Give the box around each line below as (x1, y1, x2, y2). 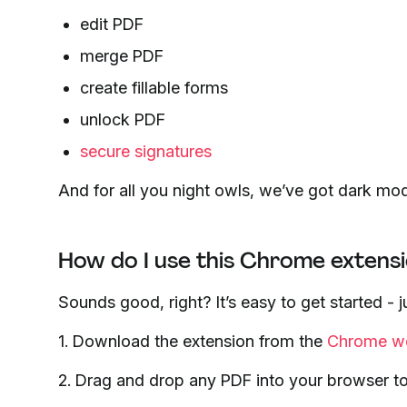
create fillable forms (80, 77, 228, 97)
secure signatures (80, 141, 212, 161)
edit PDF (80, 14, 144, 34)
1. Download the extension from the (58, 331, 327, 351)
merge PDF (80, 45, 164, 65)
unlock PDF (80, 109, 165, 129)
